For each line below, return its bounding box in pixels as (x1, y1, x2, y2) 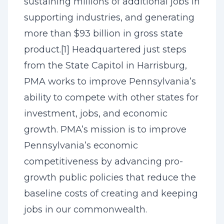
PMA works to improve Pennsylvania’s (24, 76, 196, 87)
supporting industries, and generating (24, 12, 194, 23)
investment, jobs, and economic (24, 108, 167, 119)
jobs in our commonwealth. (24, 204, 147, 215)
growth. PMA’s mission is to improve (24, 124, 186, 135)
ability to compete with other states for (24, 92, 198, 103)
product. (24, 44, 61, 55)
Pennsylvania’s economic (24, 140, 138, 151)
